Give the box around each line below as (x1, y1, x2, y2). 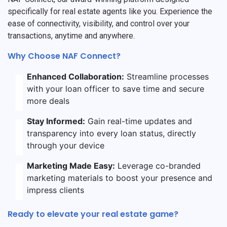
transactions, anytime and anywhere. (8, 30, 135, 41)
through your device (26, 140, 104, 150)
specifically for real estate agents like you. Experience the (8, 6, 212, 16)
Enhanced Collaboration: (27, 71, 125, 82)
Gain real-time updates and (85, 116, 192, 126)
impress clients (26, 184, 84, 195)
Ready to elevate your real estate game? (8, 208, 178, 220)
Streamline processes (124, 71, 209, 82)
